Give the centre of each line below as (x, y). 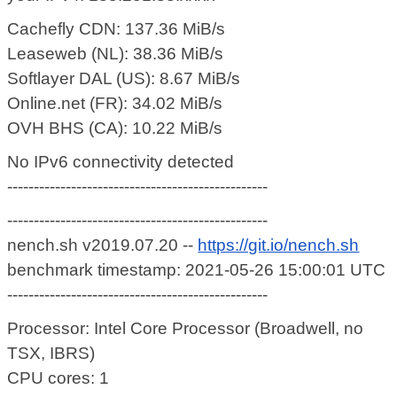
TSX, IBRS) (51, 354)
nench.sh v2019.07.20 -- (103, 245)
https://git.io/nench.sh (279, 245)
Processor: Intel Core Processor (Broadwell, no (186, 329)
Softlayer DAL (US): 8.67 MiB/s (124, 79)
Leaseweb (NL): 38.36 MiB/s (116, 54)
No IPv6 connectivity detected (121, 162)
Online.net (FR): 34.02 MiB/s (115, 104)
